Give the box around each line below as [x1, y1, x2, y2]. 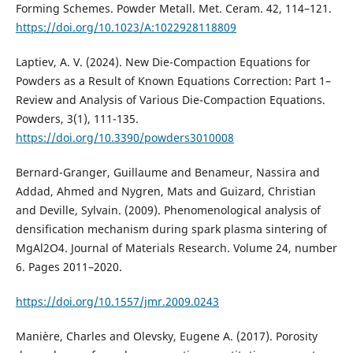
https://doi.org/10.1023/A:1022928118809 [15, 20, 236, 35]
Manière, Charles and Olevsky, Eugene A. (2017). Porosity [15, 329, 318, 344]
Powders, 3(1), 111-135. [15, 111, 139, 127]
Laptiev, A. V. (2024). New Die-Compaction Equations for [15, 54, 310, 70]
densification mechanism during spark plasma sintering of [15, 221, 327, 237]
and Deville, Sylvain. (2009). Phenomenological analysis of [15, 203, 321, 218]
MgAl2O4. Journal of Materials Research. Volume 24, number [15, 240, 337, 256]
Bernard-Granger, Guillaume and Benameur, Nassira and [15, 165, 320, 180]
